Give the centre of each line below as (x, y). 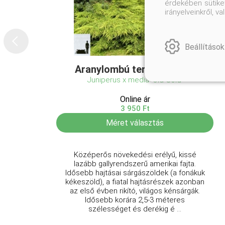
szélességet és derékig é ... (135, 209)
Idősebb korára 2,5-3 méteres (135, 200)
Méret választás (135, 123)
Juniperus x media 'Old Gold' (135, 80)
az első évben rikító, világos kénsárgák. (135, 191)
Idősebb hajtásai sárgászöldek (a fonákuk (135, 173)
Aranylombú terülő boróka (135, 69)
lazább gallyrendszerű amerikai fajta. (135, 163)
